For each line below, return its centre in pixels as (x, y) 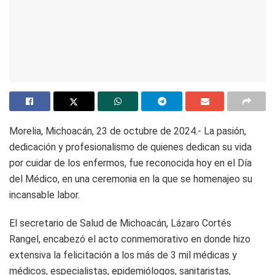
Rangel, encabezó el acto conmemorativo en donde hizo (130, 239)
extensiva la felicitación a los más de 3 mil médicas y (123, 255)
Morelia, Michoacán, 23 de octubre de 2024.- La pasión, (128, 131)
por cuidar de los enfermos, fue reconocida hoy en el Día (130, 163)
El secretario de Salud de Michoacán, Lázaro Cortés (120, 223)
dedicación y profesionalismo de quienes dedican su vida (130, 147)
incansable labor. (45, 195)
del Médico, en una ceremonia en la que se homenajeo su (131, 179)
